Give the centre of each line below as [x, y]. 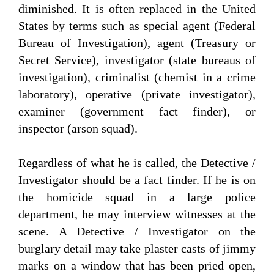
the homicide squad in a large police [137, 197]
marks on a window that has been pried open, [137, 266]
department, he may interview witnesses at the [137, 214]
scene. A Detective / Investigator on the [137, 231]
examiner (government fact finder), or [137, 112]
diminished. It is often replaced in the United [137, 9]
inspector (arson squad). [78, 129]
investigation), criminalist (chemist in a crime [137, 77]
